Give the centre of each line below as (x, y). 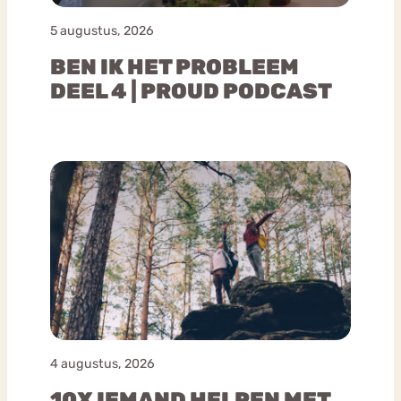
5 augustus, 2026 (102, 30)
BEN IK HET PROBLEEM (175, 67)
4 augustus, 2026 (102, 363)
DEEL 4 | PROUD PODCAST (191, 91)
